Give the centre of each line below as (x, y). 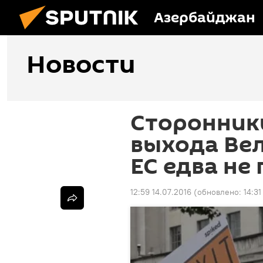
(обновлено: (219, 192)
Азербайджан (205, 18)
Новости (81, 65)
